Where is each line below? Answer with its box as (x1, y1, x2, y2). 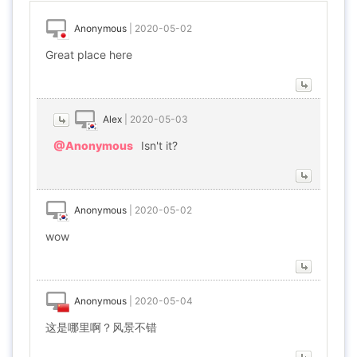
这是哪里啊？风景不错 (45, 320, 157, 334)
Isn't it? (141, 139, 178, 152)
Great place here (45, 48, 132, 61)
